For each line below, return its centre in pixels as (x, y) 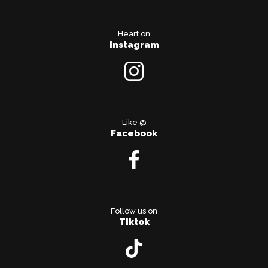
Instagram (134, 45)
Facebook (134, 134)
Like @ (134, 123)
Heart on (134, 34)
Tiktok (134, 222)
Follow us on (134, 211)
